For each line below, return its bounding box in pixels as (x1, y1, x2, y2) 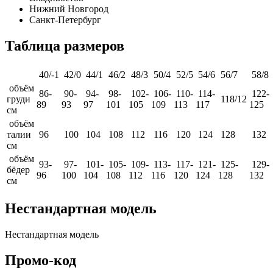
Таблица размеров (5, 38, 124, 54)
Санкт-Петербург (29, 15, 101, 26)
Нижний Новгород (29, 4, 108, 15)
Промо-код (5, 252, 76, 268)
